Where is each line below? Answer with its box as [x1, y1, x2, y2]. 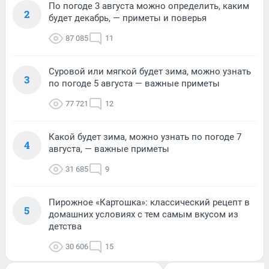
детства [49, 220, 82, 232]
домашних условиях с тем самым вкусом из [49, 208, 238, 220]
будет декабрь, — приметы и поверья [49, 12, 207, 23]
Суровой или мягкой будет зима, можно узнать [49, 65, 251, 77]
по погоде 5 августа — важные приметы [49, 77, 220, 89]
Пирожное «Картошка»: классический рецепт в [49, 196, 250, 208]
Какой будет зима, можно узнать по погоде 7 [49, 131, 241, 142]
